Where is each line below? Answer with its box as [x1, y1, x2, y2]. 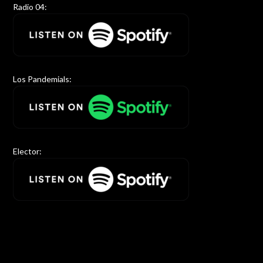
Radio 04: [13, 2, 48, 12]
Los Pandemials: [13, 74, 72, 85]
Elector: [13, 146, 42, 157]
